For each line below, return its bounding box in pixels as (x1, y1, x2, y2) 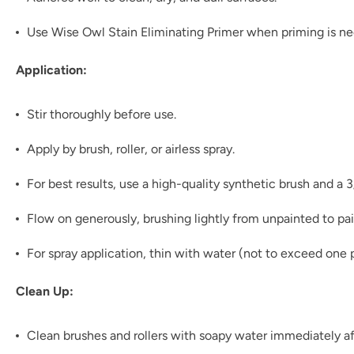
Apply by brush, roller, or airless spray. (27, 141, 235, 156)
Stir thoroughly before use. (27, 107, 176, 122)
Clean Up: (16, 284, 73, 299)
